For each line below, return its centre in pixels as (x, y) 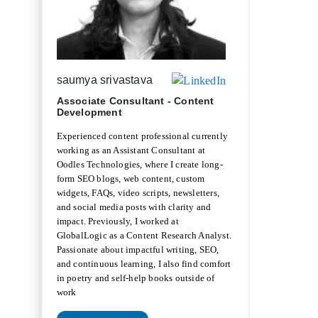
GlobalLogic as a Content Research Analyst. (144, 235)
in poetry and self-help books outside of (136, 278)
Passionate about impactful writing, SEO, (138, 249)
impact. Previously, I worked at (117, 221)
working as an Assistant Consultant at (131, 150)
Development (89, 112)
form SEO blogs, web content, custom (131, 178)
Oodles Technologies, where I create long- (139, 164)
